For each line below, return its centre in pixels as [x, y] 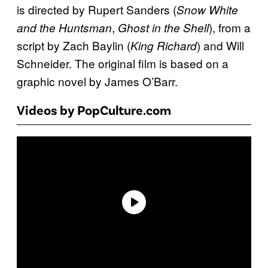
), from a [230, 28]
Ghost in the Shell [163, 28]
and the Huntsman [64, 28]
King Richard [164, 46]
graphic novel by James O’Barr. [97, 81]
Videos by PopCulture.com [94, 110]
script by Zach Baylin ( [74, 45]
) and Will [220, 45]
